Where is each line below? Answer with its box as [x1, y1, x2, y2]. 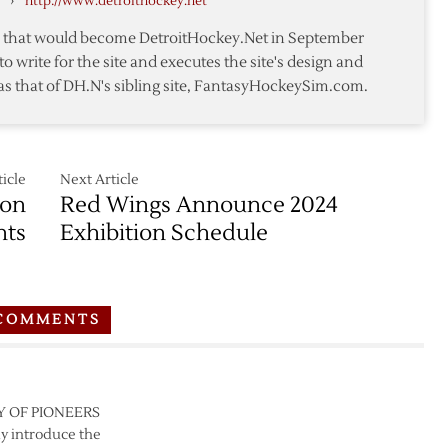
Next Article [60, 171, 140, 189]
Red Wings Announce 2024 [60, 191, 339, 219]
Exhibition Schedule [60, 219, 269, 247]
